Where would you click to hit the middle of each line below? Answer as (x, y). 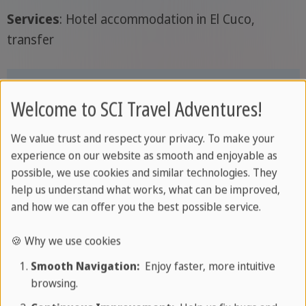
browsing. (54, 283)
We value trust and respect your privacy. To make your (143, 139)
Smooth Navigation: (85, 266)
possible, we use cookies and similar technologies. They (144, 173)
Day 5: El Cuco (153, 282)
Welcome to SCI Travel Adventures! (137, 110)
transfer (30, 39)
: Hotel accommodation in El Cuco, (157, 19)
